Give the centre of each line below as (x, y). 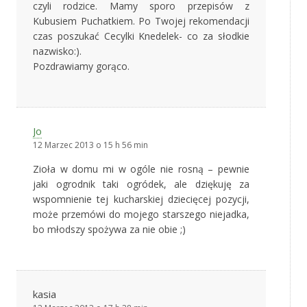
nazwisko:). (57, 51)
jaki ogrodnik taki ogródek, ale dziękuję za (141, 184)
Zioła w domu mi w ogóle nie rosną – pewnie (141, 169)
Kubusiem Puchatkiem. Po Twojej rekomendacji (141, 21)
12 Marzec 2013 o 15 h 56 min (90, 145)
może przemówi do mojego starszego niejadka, (141, 214)
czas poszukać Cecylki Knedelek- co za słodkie (141, 36)
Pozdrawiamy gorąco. (81, 66)
